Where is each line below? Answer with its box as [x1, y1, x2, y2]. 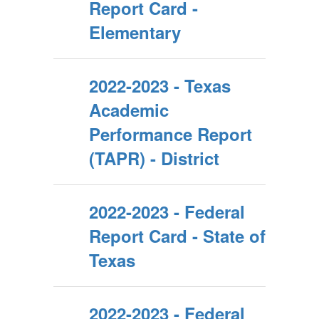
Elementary [89, 20, 181, 44]
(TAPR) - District [89, 146, 219, 170]
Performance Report [89, 122, 252, 146]
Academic [89, 98, 169, 122]
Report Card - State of [89, 224, 266, 248]
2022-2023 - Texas [89, 73, 231, 98]
